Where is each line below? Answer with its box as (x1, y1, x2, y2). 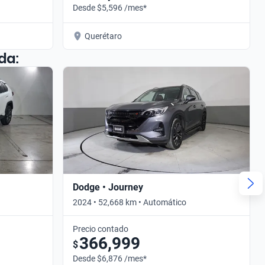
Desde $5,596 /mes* (73, 2, 147, 12)
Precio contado (73, 224, 128, 234)
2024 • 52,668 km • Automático (73, 197, 186, 207)
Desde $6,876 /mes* (73, 253, 147, 263)
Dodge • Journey (73, 181, 143, 193)
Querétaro (85, 31, 122, 41)
